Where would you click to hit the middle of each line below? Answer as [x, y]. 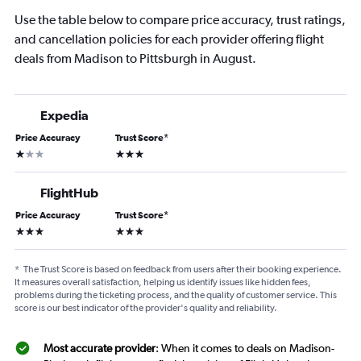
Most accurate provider [100, 349]
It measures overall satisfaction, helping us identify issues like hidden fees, [163, 282]
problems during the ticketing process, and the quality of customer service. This [176, 295]
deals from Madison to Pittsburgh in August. [135, 59]
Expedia [64, 116]
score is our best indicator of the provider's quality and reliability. [146, 308]
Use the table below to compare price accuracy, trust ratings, [180, 20]
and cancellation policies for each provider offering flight [169, 39]
